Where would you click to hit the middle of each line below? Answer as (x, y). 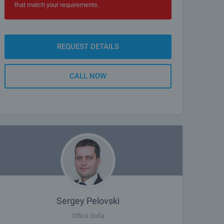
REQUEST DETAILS (88, 46)
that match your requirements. (57, 5)
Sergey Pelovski (88, 201)
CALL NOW (88, 76)
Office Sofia (88, 216)
